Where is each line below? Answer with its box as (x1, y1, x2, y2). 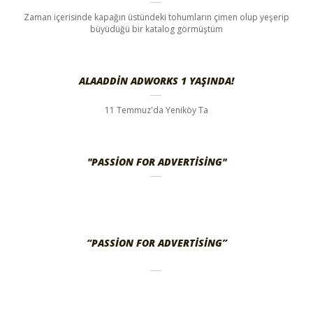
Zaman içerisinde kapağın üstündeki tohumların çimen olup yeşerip (24, 11, 289, 24)
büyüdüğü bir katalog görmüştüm (90, 23, 223, 36)
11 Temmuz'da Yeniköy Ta (105, 104, 208, 117)
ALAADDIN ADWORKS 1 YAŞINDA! (79, 74, 234, 88)
